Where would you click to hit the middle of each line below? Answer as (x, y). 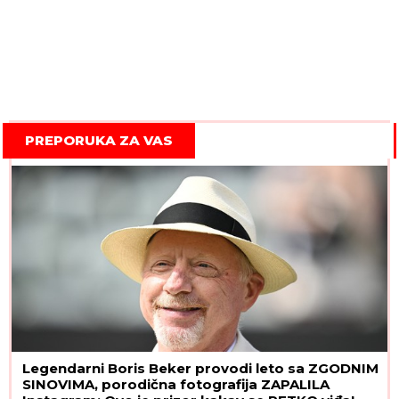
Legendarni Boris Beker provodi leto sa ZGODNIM (200, 369)
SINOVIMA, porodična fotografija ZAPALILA (176, 385)
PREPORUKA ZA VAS (99, 141)
